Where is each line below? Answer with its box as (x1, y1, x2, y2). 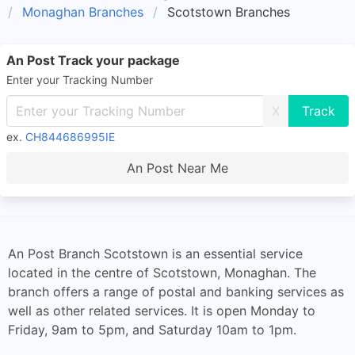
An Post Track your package (6, 52, 180, 68)
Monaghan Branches (22, 4, 143, 20)
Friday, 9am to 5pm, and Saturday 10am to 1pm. (8, 322, 296, 338)
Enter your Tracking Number (6, 73, 153, 86)
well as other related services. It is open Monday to (8, 303, 315, 319)
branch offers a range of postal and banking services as (8, 284, 344, 300)
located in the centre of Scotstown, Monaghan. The (8, 265, 316, 281)
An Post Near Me (127, 160, 228, 176)
